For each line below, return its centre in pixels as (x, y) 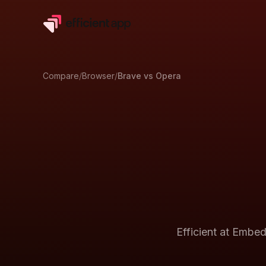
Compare (61, 76)
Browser (98, 76)
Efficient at (204, 232)
